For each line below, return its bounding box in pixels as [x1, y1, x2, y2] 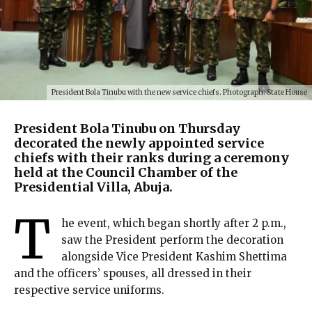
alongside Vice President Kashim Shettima [61, 250, 287, 264]
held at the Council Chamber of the [14, 164, 237, 181]
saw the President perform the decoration [61, 233, 283, 247]
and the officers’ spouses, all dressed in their [14, 267, 251, 281]
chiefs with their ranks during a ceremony [14, 150, 289, 166]
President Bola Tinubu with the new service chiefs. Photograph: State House [52, 88, 307, 97]
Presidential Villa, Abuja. [14, 179, 173, 196]
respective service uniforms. [14, 283, 164, 297]
